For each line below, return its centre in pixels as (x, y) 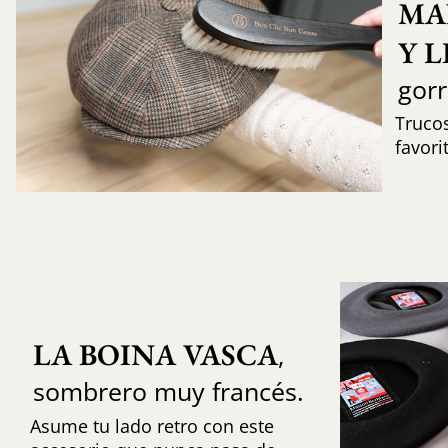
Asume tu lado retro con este (151, 425)
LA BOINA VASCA (155, 354)
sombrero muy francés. (168, 390)
